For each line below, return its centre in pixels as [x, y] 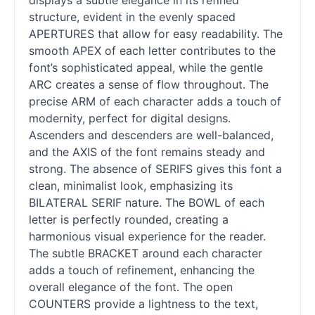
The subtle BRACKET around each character [146, 253]
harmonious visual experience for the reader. [147, 237]
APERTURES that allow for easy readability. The [156, 34]
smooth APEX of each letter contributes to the [152, 51]
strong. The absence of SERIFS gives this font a [155, 169]
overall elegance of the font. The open [131, 287]
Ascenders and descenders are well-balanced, [151, 135]
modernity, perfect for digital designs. [130, 118]
